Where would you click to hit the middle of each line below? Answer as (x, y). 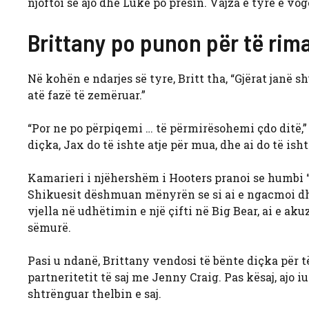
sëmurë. (49, 228)
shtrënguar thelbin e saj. (94, 294)
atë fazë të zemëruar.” (87, 95)
